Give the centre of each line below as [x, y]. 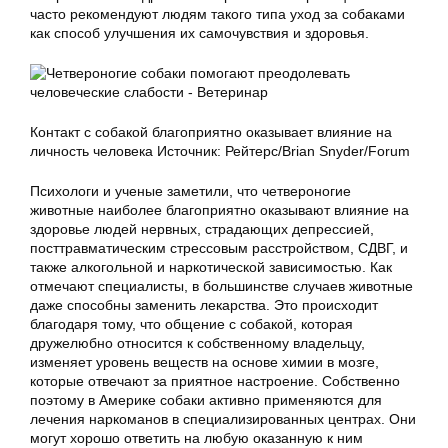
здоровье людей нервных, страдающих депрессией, [202, 229]
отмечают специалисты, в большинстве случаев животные [221, 286]
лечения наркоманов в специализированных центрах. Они [223, 419]
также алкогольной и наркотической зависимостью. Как [211, 267]
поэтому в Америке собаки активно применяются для [206, 400]
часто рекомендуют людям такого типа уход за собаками [217, 14]
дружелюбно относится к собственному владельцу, [197, 343]
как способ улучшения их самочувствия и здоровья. [199, 33]
